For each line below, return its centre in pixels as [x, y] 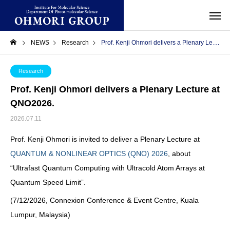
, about [179, 154]
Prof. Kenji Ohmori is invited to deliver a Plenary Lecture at [105, 139]
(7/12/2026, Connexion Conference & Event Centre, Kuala [104, 200]
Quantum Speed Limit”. [48, 182]
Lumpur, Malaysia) [40, 215]
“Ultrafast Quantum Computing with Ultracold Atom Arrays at [108, 168]
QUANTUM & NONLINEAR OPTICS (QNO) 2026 [89, 154]
